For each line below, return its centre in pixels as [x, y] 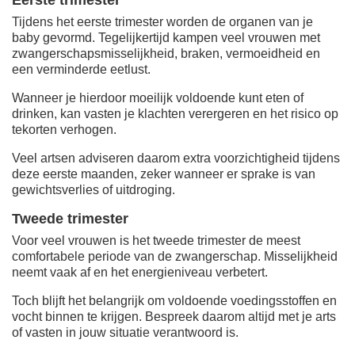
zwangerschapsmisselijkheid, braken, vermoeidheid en [166, 53]
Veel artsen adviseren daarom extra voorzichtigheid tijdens [176, 158]
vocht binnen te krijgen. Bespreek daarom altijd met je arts [174, 316]
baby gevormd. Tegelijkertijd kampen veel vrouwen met [166, 37]
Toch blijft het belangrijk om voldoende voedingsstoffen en [174, 300]
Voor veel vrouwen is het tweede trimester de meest [156, 240]
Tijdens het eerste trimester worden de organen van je [162, 21]
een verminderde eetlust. [81, 69]
